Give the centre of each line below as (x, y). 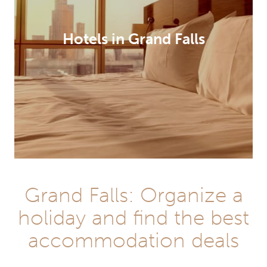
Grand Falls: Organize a (133, 195)
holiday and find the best (133, 218)
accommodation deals (133, 240)
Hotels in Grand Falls (133, 39)
